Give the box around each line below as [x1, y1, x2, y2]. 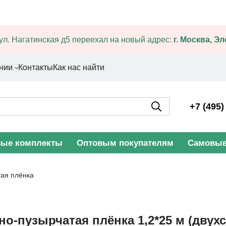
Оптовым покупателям [77, 138, 174, 148]
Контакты [18, 63, 53, 72]
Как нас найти [53, 63, 104, 72]
